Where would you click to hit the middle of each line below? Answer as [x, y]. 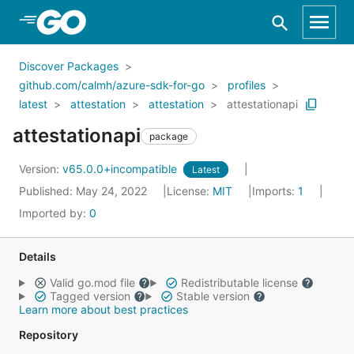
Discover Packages [69, 66]
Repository [49, 335]
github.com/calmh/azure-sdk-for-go [112, 85]
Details [38, 256]
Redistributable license [239, 282]
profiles [247, 85]
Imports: [275, 191]
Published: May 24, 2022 [85, 191]
